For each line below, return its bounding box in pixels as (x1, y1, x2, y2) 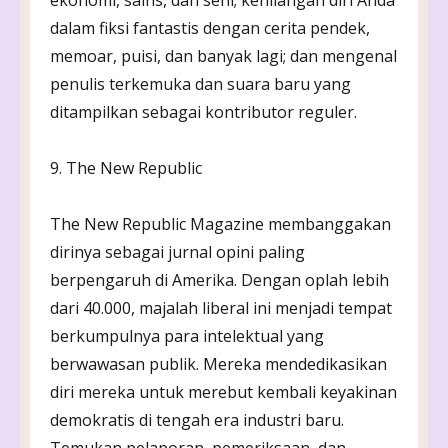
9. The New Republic (50, 156, 202, 179)
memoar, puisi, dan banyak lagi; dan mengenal (50, 44, 397, 67)
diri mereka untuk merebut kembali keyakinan (50, 380, 397, 403)
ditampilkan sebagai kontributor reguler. (50, 100, 357, 123)
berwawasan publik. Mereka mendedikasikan (50, 352, 387, 375)
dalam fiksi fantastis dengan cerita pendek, (50, 16, 370, 39)
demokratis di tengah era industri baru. (50, 408, 344, 431)
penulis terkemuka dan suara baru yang (50, 72, 351, 95)
